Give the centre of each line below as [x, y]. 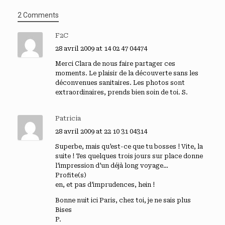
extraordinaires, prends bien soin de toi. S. [122, 92]
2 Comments [38, 15]
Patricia [68, 118]
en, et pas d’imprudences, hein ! [105, 185]
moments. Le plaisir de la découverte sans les [127, 73]
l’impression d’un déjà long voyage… [112, 165]
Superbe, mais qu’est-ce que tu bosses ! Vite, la [129, 146]
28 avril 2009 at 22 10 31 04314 [102, 131]
